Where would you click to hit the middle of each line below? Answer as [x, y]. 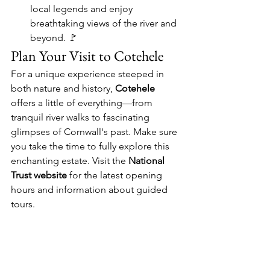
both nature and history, [63, 88]
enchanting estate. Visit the [70, 160]
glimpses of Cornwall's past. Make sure [95, 131]
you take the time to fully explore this [91, 146]
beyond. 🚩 [54, 37]
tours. [23, 204]
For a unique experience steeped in [89, 74]
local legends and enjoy [83, 8]
